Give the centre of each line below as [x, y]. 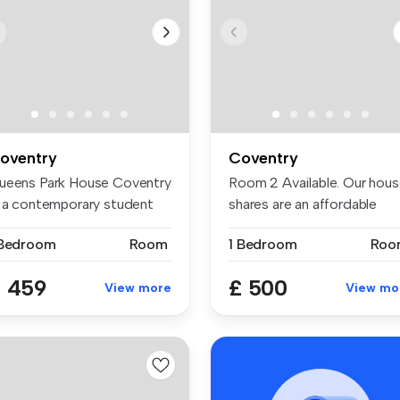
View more [138, 287]
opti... [246, 225]
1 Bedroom [263, 244]
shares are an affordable [303, 204]
